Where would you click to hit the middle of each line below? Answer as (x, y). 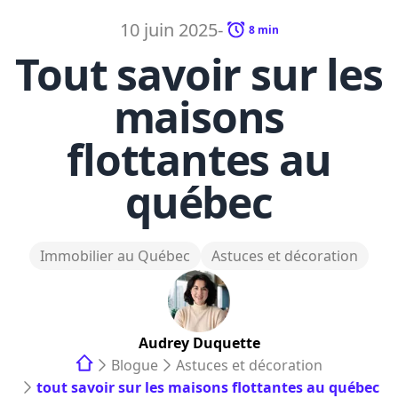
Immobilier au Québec (115, 256)
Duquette (226, 343)
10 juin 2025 (168, 30)
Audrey (163, 343)
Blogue (135, 365)
